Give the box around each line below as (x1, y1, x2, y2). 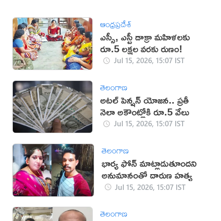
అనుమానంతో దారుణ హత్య (101, 166, 192, 184)
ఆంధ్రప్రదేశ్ (100, 16, 132, 32)
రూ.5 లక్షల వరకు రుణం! (100, 39, 183, 58)
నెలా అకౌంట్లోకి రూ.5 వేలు (100, 102, 190, 121)
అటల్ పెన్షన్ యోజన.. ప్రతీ (100, 90, 189, 109)
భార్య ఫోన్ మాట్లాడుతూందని (101, 154, 197, 173)
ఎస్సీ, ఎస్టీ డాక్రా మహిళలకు (100, 27, 190, 46)
